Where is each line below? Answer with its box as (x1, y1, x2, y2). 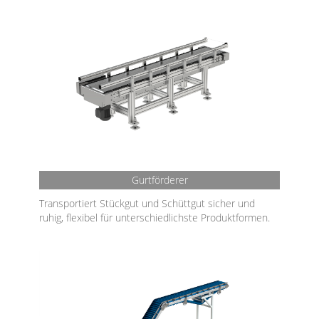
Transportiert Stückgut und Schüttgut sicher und (39, 197, 255, 210)
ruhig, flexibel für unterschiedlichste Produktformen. (39, 211, 270, 224)
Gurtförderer (131, 173, 188, 187)
